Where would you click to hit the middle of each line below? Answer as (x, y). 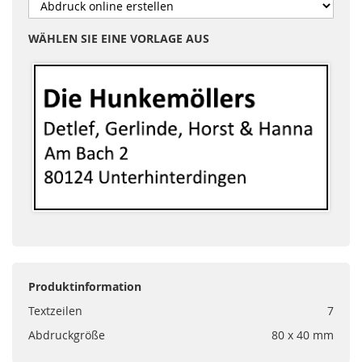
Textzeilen (55, 311)
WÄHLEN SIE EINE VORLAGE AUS (119, 39)
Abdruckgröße (67, 335)
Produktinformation (85, 287)
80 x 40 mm (303, 335)
